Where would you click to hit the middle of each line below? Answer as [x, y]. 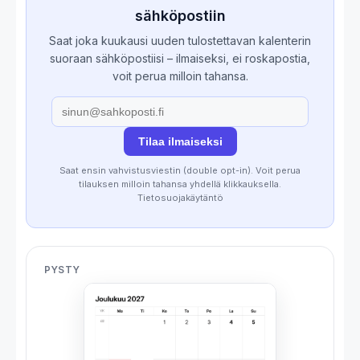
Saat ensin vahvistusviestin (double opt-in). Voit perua [180, 170]
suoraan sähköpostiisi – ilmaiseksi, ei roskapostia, [180, 58]
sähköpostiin [180, 15]
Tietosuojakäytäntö [180, 197]
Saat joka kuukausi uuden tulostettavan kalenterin [180, 40]
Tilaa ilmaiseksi [180, 141]
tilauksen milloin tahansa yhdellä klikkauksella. [180, 184]
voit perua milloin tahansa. [180, 76]
